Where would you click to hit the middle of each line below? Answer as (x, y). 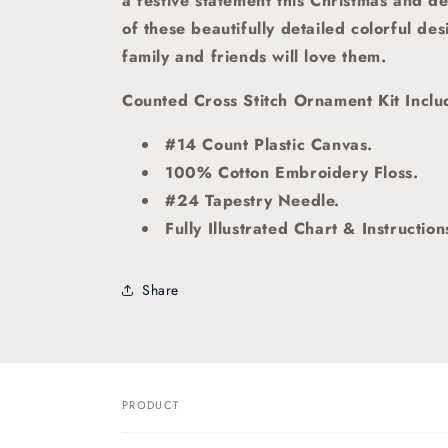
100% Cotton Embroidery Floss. (292, 172)
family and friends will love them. (254, 56)
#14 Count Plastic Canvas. (269, 144)
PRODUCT (151, 405)
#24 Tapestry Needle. (252, 200)
